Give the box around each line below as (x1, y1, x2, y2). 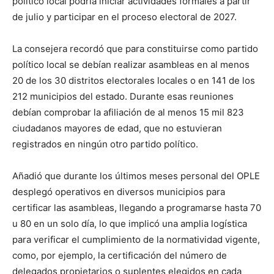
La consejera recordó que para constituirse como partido (12, 43, 258, 54)
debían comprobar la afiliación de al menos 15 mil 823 (12, 106, 244, 118)
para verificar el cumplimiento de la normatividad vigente (12, 234, 257, 245)
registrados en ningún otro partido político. (12, 138, 198, 150)
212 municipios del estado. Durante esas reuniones (12, 91, 234, 102)
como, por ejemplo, (12, 250, 98, 261)
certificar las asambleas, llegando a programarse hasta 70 (12, 202, 261, 213)
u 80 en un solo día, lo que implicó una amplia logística (12, 218, 247, 229)
